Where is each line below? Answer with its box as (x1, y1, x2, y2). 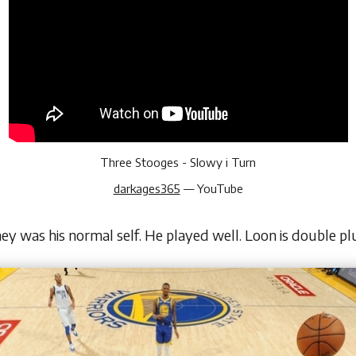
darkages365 (113, 181, 180, 196)
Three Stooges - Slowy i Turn (100, 155, 256, 170)
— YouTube (180, 181, 243, 196)
